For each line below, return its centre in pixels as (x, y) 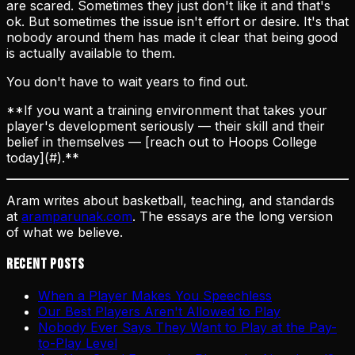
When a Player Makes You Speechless (155, 296)
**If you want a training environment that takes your (167, 110)
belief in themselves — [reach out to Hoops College (162, 141)
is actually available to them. (91, 53)
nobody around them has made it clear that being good (172, 37)
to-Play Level (78, 344)
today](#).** (43, 157)
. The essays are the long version (233, 216)
